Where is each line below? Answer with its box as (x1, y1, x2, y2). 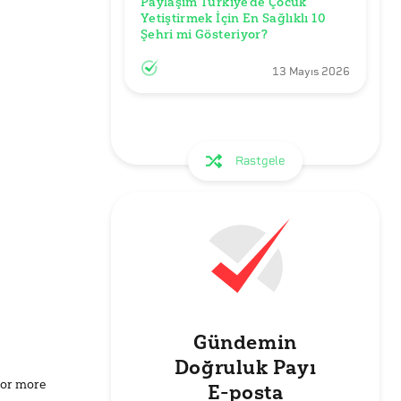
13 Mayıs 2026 (272, 64, 350, 78)
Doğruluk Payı (174, 355, 317, 380)
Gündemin (193, 330, 297, 354)
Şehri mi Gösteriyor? (141, 26, 268, 42)
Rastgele (235, 153, 286, 167)
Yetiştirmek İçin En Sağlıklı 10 (141, 10, 326, 26)
